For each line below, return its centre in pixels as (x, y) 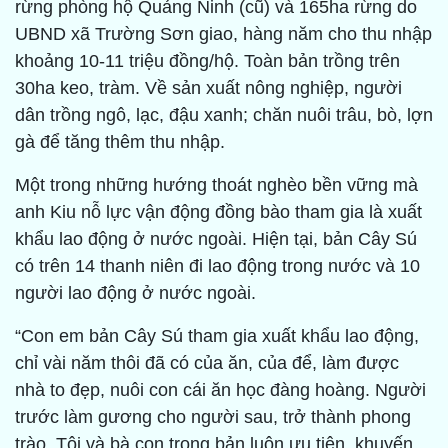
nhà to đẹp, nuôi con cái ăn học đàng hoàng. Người (220, 390)
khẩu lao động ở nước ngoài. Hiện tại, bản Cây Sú (216, 239)
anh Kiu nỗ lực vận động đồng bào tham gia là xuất (218, 212)
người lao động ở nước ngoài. (135, 293)
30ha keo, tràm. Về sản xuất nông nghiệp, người (208, 88)
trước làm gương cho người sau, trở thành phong (213, 417)
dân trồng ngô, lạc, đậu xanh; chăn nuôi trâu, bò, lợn (224, 115)
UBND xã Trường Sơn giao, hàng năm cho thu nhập (223, 34)
